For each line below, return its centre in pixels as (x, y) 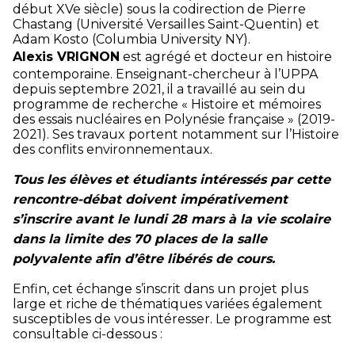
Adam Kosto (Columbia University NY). (132, 39)
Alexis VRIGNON (66, 56)
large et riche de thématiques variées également (168, 303)
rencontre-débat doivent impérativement (150, 199)
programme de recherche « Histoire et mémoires (167, 104)
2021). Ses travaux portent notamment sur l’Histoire (176, 134)
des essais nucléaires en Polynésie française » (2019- (174, 119)
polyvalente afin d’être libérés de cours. (144, 258)
